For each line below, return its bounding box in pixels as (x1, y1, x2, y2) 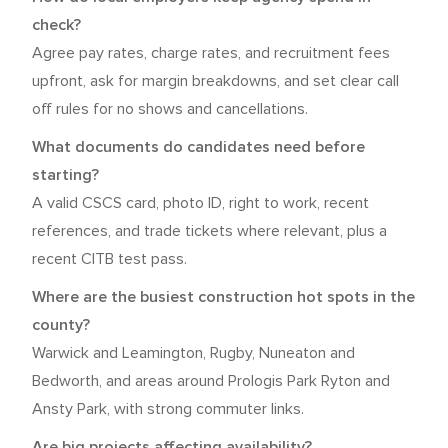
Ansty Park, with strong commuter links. (32, 401, 304, 417)
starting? (32, 167, 99, 183)
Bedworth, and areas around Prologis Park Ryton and (32, 373, 390, 389)
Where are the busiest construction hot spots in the (32, 289, 415, 305)
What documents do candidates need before (32, 139, 365, 155)
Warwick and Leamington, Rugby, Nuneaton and (32, 345, 355, 361)
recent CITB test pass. (32, 251, 187, 267)
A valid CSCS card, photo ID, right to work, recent (32, 195, 369, 211)
